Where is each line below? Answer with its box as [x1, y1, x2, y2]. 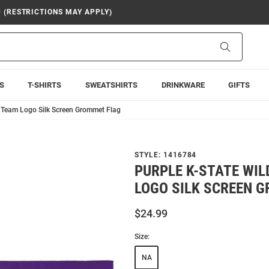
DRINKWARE [161, 80, 205, 89]
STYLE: [134, 151, 163, 159]
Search [229, 41, 255, 51]
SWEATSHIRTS [85, 80, 138, 89]
